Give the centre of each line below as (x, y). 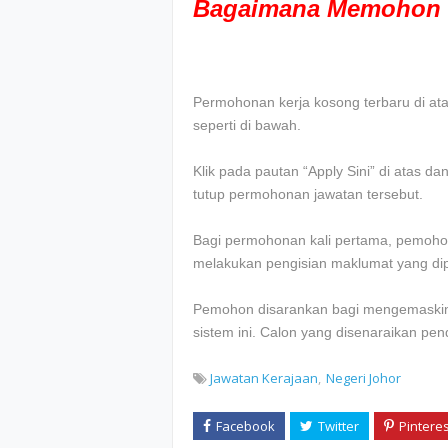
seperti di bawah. (247, 125)
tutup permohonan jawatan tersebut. (308, 194)
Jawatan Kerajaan (264, 378)
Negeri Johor (363, 378)
